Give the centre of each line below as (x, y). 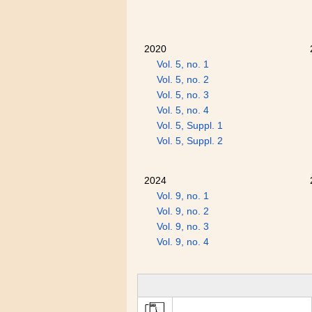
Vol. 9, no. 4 (183, 242)
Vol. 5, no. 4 (183, 110)
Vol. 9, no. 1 (183, 196)
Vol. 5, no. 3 (183, 95)
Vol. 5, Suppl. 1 (190, 125)
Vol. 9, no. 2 (183, 211)
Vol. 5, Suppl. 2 (190, 141)
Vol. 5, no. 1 (183, 64)
